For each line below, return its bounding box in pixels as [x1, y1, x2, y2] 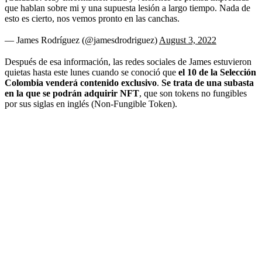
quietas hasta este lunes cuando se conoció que [5, 67, 178, 77]
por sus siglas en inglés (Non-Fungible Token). [5, 98, 177, 109]
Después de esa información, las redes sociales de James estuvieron [5, 56, 251, 67]
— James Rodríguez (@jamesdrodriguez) [5, 35, 159, 45]
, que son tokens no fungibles [139, 88, 247, 98]
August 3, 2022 [159, 35, 216, 45]
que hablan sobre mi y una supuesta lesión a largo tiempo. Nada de [5, 2, 250, 13]
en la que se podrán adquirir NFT [5, 88, 139, 98]
